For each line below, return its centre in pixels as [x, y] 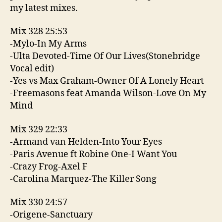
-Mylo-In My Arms [48, 44]
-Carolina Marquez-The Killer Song [83, 179]
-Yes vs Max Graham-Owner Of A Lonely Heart [107, 81]
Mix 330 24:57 [39, 202]
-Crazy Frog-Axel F [49, 166]
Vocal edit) [32, 69]
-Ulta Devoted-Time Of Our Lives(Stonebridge [105, 56]
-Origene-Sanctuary [51, 215]
